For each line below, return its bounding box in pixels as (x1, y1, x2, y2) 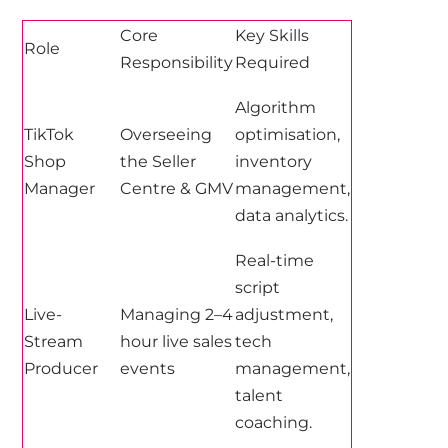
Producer (24, 358, 99, 378)
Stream (24, 331, 84, 351)
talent (235, 385, 284, 405)
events (120, 358, 176, 378)
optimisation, (235, 124, 341, 144)
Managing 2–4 (120, 304, 234, 324)
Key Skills (235, 25, 310, 45)
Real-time (235, 250, 315, 270)
